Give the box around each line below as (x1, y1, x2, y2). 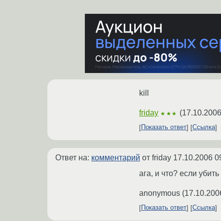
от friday (140, 153, 173, 162)
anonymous (139, 188, 180, 197)
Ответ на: (55, 153, 91, 162)
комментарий (91, 153, 140, 162)
